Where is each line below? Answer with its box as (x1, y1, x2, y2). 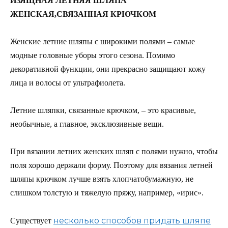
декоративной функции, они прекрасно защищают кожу (10, 65, 206, 74)
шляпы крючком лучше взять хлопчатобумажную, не (10, 175, 193, 184)
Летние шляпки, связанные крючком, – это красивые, (10, 106, 196, 115)
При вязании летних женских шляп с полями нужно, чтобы (10, 147, 218, 156)
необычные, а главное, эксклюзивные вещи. (10, 120, 164, 129)
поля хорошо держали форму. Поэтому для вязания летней (10, 161, 213, 170)
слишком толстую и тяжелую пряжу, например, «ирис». (10, 188, 204, 197)
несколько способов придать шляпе (53, 215, 211, 225)
